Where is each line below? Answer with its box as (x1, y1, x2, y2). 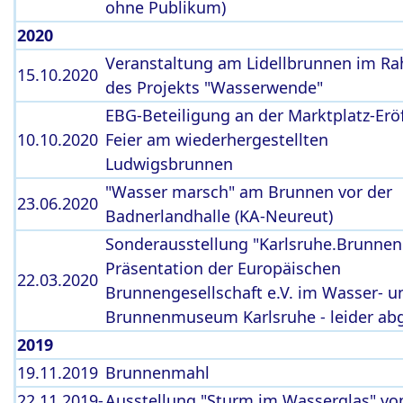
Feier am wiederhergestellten (105, 129, 328, 150)
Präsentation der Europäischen (105, 257, 341, 279)
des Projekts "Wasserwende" (105, 76, 323, 98)
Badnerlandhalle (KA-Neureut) (105, 205, 333, 227)
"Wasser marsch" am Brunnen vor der (105, 181, 392, 202)
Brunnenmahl (105, 362, 210, 383)
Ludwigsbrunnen (105, 153, 237, 175)
